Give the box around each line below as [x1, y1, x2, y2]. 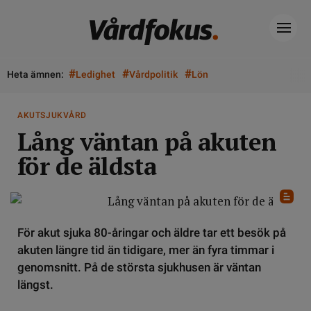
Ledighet [76, 69, 115, 80]
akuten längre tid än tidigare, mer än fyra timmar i [17, 243, 274, 257]
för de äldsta [17, 150, 156, 182]
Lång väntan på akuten [17, 126, 277, 158]
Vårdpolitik [129, 69, 178, 80]
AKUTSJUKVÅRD [17, 110, 87, 120]
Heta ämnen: [7, 69, 64, 80]
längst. [17, 278, 53, 292]
